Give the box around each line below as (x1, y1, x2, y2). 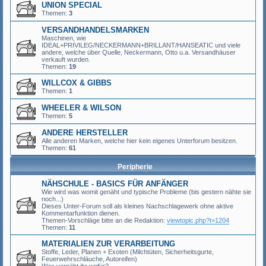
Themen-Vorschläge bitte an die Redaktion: (42, 217, 167, 224)
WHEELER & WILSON (42, 103, 121, 112)
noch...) (42, 195, 64, 202)
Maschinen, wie (42, 34, 86, 42)
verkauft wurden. (42, 56, 90, 63)
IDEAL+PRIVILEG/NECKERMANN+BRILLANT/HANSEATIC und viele (42, 42, 240, 49)
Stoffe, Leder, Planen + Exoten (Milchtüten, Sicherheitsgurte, (42, 248, 214, 255)
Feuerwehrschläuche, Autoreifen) (42, 255, 137, 262)
